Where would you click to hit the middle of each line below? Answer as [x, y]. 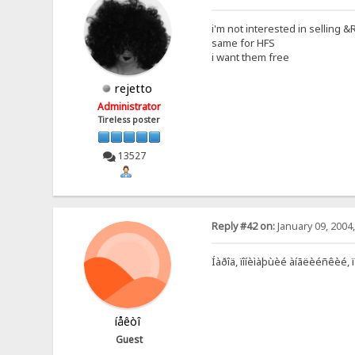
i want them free [250, 57]
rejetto [134, 88]
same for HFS [243, 43]
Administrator [130, 107]
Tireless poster [130, 120]
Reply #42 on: [243, 226]
